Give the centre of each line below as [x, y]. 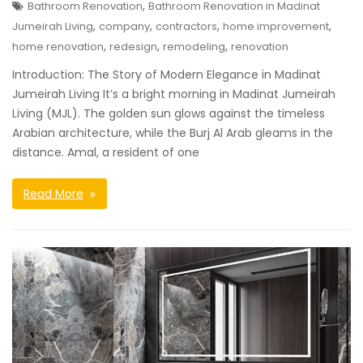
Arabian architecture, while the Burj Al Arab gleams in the [173, 133]
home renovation [58, 47]
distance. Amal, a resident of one [106, 153]
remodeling [194, 47]
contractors [186, 27]
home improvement [276, 27]
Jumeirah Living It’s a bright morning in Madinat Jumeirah [174, 94]
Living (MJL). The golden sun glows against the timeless [169, 114]
